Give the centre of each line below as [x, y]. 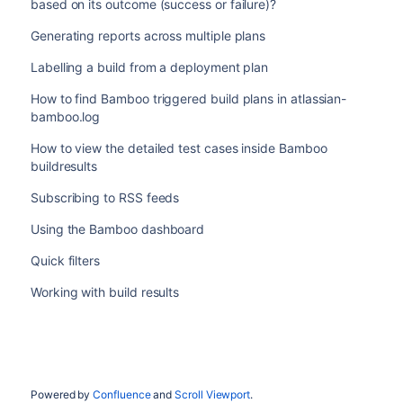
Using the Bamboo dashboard [117, 229]
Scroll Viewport [213, 394]
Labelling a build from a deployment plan [149, 67]
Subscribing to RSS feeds [105, 197]
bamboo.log [65, 116]
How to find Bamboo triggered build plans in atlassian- [188, 99]
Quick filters [65, 260]
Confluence [122, 394]
